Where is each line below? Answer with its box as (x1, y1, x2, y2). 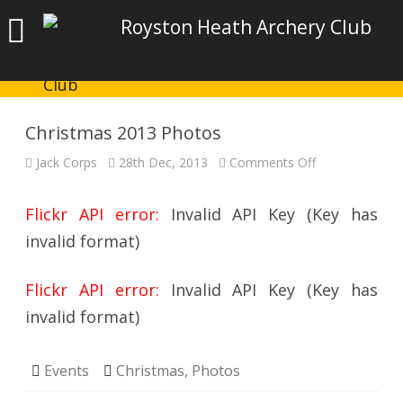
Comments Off (229, 154, 316, 171)
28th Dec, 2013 (119, 154, 208, 171)
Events (44, 361, 89, 381)
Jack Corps (36, 154, 97, 171)
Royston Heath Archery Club (121, 14, 372, 40)
